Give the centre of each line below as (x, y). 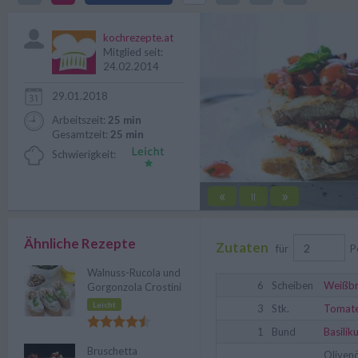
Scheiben (292, 285)
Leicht (104, 304)
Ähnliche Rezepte (80, 243)
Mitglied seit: (133, 52)
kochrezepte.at (138, 38)
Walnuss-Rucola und (134, 272)
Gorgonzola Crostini (134, 287)
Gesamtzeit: (81, 134)
